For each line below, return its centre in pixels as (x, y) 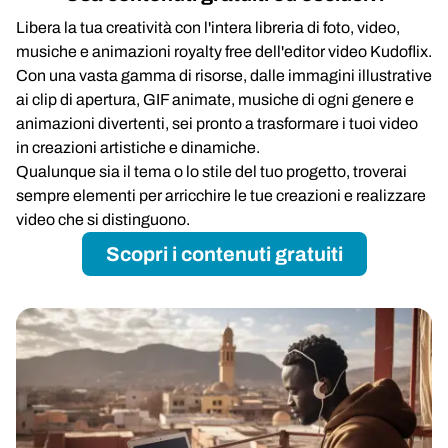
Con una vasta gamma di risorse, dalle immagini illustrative (224, 75)
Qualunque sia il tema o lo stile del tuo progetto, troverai (211, 171)
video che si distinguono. (103, 219)
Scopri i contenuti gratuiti (224, 254)
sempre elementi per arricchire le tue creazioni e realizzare (221, 195)
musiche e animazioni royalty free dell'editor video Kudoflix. (224, 51)
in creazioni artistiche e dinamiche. (138, 147)
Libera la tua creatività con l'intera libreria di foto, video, (208, 27)
